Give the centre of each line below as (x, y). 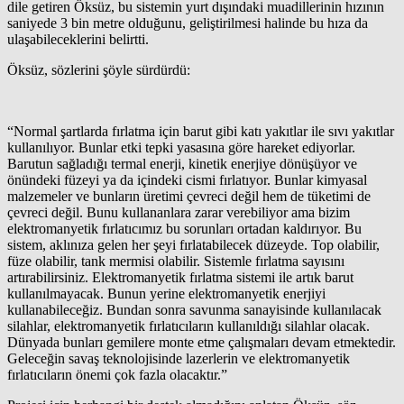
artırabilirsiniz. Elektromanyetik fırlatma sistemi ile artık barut (180, 277)
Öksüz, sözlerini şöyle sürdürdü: (99, 69)
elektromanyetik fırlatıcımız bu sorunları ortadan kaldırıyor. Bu (184, 228)
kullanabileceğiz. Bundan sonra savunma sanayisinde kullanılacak (194, 309)
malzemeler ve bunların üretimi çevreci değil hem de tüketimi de (189, 196)
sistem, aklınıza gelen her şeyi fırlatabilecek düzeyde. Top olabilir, (193, 244)
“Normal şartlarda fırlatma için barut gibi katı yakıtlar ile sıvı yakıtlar (201, 131)
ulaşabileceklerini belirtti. (78, 39)
